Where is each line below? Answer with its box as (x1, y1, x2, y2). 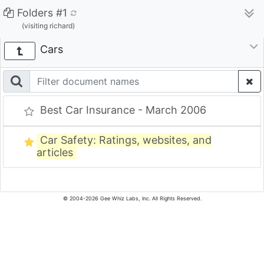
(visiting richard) (21, 21, 75, 30)
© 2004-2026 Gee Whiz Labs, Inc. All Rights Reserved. (62, 195, 202, 202)
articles (37, 146, 73, 159)
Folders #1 (17, 6, 67, 19)
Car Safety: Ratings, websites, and (40, 134, 212, 146)
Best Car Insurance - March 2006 (40, 104, 206, 116)
